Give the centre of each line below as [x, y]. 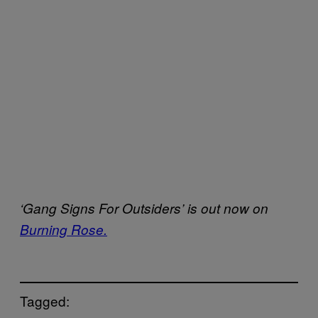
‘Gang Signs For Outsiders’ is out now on [144, 208]
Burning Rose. [64, 229]
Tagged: [45, 300]
